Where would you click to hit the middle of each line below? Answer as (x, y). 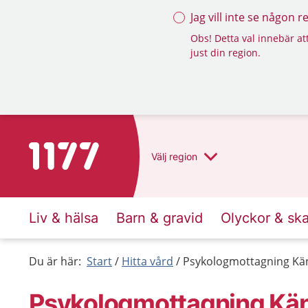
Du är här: (55, 261)
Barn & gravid (159, 218)
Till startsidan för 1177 (86, 151)
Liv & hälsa (64, 218)
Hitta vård (147, 261)
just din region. (225, 53)
